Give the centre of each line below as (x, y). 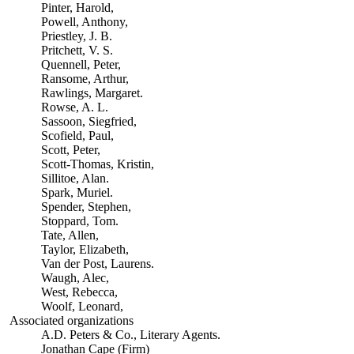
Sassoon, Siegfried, (88, 121)
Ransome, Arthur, (85, 79)
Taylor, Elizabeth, (85, 249)
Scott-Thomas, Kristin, (97, 164)
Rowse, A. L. (74, 107)
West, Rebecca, (79, 292)
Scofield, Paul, (77, 136)
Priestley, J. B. (76, 36)
